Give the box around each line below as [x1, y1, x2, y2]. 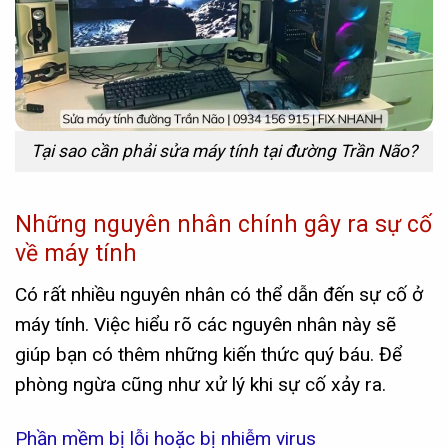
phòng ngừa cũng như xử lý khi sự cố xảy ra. [15, 372, 386, 396]
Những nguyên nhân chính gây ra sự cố [15, 210, 432, 238]
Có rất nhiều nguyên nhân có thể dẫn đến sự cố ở [15, 282, 423, 306]
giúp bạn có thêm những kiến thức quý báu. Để [15, 342, 402, 366]
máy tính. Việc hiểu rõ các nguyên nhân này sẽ [15, 312, 396, 336]
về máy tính [15, 239, 137, 267]
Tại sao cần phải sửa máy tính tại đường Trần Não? [31, 140, 417, 161]
